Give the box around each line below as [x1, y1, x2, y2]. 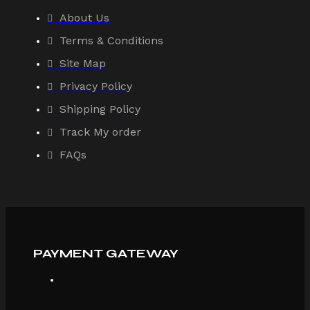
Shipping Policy [60, 102, 140, 116]
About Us [60, 10, 109, 24]
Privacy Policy [60, 79, 132, 93]
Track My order [60, 125, 141, 138]
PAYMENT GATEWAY [33, 245, 179, 261]
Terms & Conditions [60, 33, 163, 47]
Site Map [60, 56, 106, 70]
